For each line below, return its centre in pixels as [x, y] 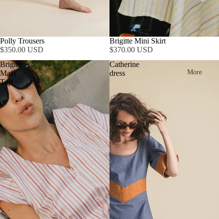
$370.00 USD [131, 50]
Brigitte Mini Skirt [138, 41]
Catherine [124, 64]
